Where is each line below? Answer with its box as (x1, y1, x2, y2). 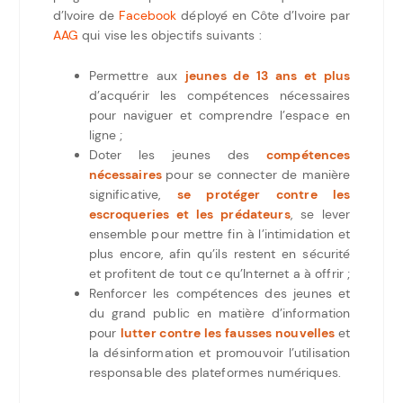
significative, (88, 185, 177, 202)
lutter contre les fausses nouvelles (120, 324, 336, 341)
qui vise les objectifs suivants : (77, 26, 262, 43)
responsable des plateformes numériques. (88, 363, 341, 381)
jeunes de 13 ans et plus (184, 67, 351, 84)
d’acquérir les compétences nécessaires (88, 86, 351, 103)
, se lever (290, 205, 351, 222)
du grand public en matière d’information (88, 304, 351, 321)
